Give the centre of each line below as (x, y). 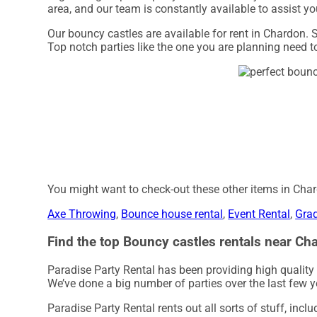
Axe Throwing (82, 214)
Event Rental (259, 214)
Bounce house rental (172, 214)
